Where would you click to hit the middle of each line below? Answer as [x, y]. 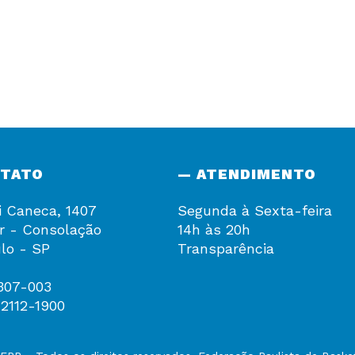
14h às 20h [214, 229]
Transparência [226, 248]
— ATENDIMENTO [247, 174]
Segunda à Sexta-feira [255, 210]
